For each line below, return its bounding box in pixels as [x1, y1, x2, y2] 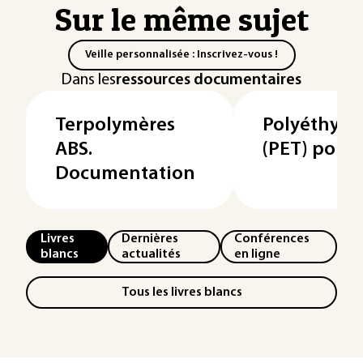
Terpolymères [55, 116, 175, 135]
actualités [122, 247, 181, 261]
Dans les [62, 72, 116, 88]
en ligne [234, 247, 281, 261]
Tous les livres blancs [121, 285, 242, 299]
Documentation [55, 164, 195, 184]
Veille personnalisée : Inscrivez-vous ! [85, 49, 278, 61]
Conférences [234, 232, 310, 246]
